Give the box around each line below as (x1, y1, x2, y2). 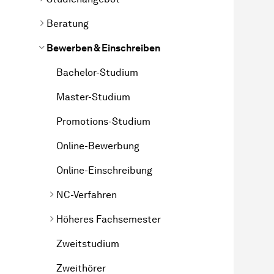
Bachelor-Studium (56, 66, 138, 78)
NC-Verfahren (56, 188, 117, 201)
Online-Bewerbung (56, 139, 142, 152)
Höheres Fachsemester (56, 213, 161, 225)
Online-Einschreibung (56, 164, 152, 176)
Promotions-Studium (56, 115, 150, 127)
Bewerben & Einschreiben (46, 42, 160, 54)
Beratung (46, 17, 89, 29)
